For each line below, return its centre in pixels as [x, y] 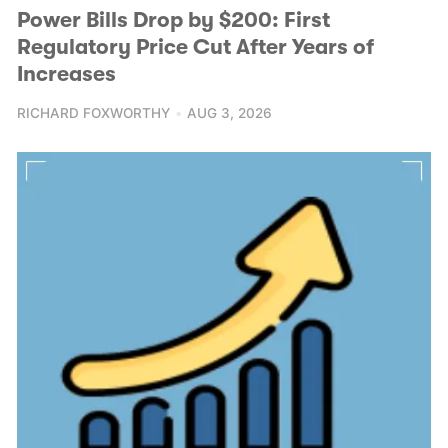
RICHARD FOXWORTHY [93, 113]
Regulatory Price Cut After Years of [195, 46]
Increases [66, 73]
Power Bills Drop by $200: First [173, 19]
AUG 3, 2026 [230, 113]
